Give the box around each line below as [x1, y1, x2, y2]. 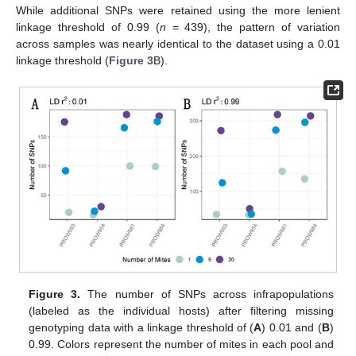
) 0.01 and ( [261, 320, 322, 334]
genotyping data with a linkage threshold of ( [29, 320, 254, 334]
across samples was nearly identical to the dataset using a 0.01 [16, 37, 340, 50]
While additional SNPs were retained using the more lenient [16, 4, 340, 17]
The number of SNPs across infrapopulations [80, 287, 334, 300]
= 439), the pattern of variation [165, 21, 341, 33]
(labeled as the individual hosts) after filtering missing [29, 304, 334, 317]
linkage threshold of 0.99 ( [16, 21, 160, 33]
